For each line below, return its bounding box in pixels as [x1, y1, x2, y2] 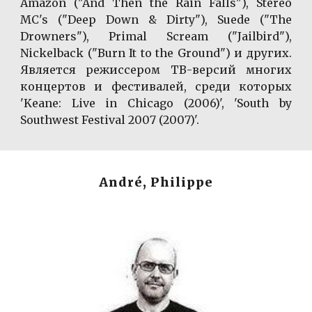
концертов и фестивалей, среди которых [20, 79, 292, 93]
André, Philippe [99, 175, 213, 190]
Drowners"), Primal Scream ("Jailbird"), [20, 29, 292, 43]
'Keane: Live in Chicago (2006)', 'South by [20, 95, 292, 110]
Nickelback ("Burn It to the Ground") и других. [20, 45, 292, 60]
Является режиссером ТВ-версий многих [20, 62, 292, 77]
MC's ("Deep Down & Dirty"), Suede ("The [20, 12, 292, 26]
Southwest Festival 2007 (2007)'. [20, 112, 200, 127]
